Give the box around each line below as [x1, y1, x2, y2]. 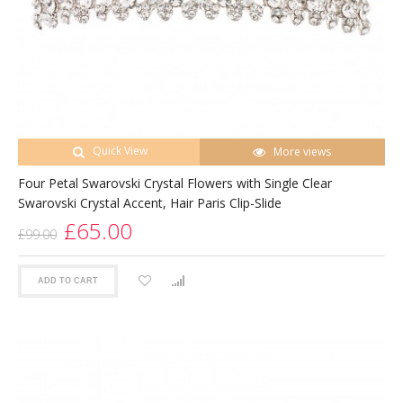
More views [273, 143, 332, 159]
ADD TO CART [38, 276, 98, 286]
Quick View [92, 142, 148, 158]
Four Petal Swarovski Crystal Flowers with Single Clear [18, 174, 332, 192]
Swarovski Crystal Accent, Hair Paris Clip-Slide [18, 193, 282, 211]
